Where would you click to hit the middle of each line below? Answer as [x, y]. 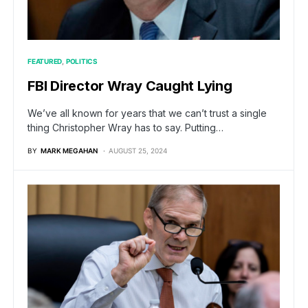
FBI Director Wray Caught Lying [130, 86]
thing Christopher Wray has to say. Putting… [125, 128]
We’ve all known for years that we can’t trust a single [147, 113]
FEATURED [45, 62]
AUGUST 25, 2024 [138, 151]
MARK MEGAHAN [69, 151]
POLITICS [81, 62]
